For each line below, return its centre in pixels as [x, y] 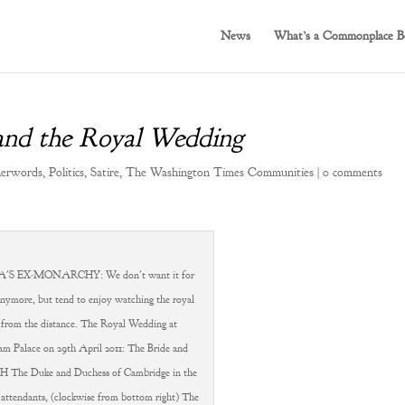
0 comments [353, 172]
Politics [66, 172]
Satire [105, 172]
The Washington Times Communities [220, 172]
